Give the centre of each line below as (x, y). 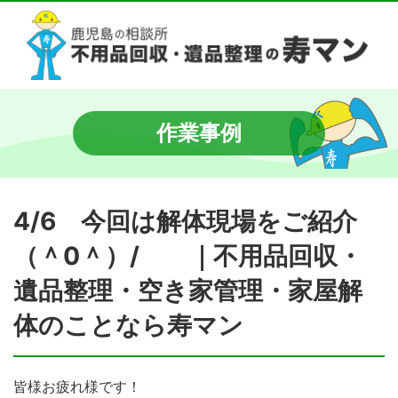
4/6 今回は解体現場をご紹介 (185, 221)
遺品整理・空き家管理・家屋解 (188, 291)
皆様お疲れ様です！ (77, 386)
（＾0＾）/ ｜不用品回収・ (188, 256)
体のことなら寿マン (128, 325)
